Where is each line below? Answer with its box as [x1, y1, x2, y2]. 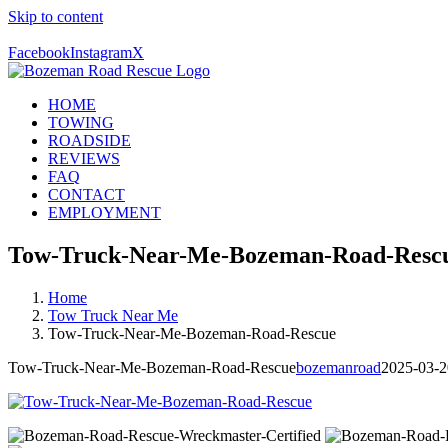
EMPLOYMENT [48, 204, 161, 221]
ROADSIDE [48, 132, 131, 149]
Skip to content [8, 8, 103, 25]
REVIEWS [48, 150, 120, 167]
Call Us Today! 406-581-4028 [8, 26, 204, 43]
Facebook [8, 44, 70, 61]
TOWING [48, 114, 114, 131]
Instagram [70, 44, 132, 61]
